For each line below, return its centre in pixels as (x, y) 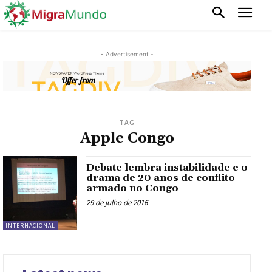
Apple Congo (127, 139)
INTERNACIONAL (30, 226)
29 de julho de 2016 (117, 203)
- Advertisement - (127, 54)
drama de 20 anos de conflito (161, 178)
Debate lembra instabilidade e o (167, 168)
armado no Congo (133, 189)
